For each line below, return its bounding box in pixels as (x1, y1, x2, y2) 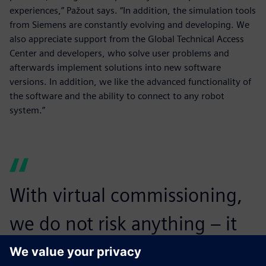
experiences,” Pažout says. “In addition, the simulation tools (9, 5, 256, 17)
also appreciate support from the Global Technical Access (9, 33, 244, 45)
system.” (9, 104, 45, 116)
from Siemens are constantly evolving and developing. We (9, 19, 249, 31)
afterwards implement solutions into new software (9, 62, 221, 74)
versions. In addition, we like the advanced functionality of (9, 76, 251, 88)
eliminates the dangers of (9, 240, 221, 264)
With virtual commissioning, (9, 183, 242, 207)
